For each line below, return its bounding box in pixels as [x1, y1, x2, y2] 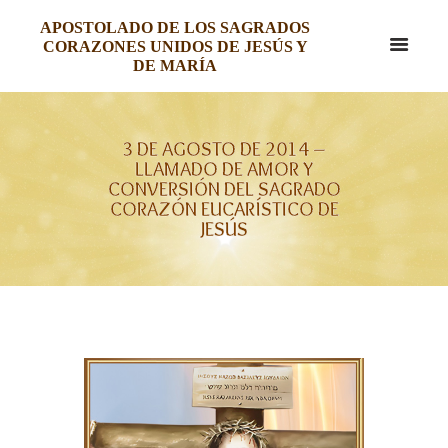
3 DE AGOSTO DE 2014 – [122, 136, 326, 161]
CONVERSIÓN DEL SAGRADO [107, 176, 341, 201]
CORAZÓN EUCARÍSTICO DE [109, 196, 339, 221]
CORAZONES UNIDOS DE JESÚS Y [42, 38, 308, 55]
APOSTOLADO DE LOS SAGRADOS [40, 19, 310, 36]
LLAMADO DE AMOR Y [134, 156, 314, 181]
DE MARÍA [133, 57, 217, 74]
